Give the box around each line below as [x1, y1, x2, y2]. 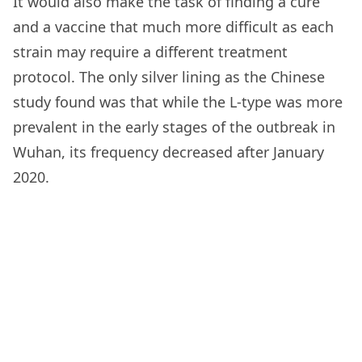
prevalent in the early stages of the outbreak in [13, 116, 335, 137]
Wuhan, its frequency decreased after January [13, 141, 324, 162]
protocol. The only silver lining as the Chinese [13, 66, 325, 86]
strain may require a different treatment [13, 41, 288, 61]
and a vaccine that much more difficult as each [13, 16, 334, 36]
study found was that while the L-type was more [13, 91, 343, 112]
